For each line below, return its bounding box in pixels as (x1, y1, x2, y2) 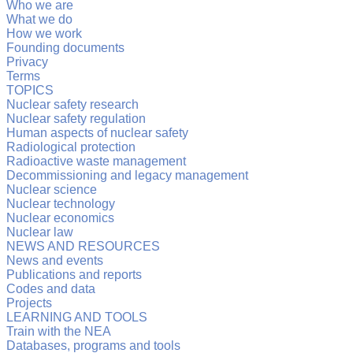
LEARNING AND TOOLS (6, 310, 147, 325)
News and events (6, 254, 103, 268)
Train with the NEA (6, 325, 111, 339)
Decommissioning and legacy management (6, 169, 248, 183)
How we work (6, 27, 82, 41)
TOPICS (6, 84, 54, 98)
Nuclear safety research (6, 98, 139, 112)
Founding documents (6, 41, 124, 55)
